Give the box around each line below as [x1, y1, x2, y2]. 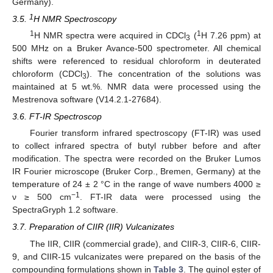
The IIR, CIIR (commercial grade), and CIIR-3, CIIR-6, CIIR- [29, 238, 261, 249]
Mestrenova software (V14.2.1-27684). [12, 94, 161, 105]
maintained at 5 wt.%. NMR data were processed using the [12, 82, 261, 92]
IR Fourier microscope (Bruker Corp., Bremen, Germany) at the [12, 166, 261, 177]
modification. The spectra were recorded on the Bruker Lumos [12, 154, 261, 164]
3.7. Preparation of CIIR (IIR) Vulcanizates [12, 222, 174, 232]
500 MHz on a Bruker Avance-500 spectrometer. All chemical [12, 43, 261, 54]
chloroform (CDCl [12, 69, 82, 79]
